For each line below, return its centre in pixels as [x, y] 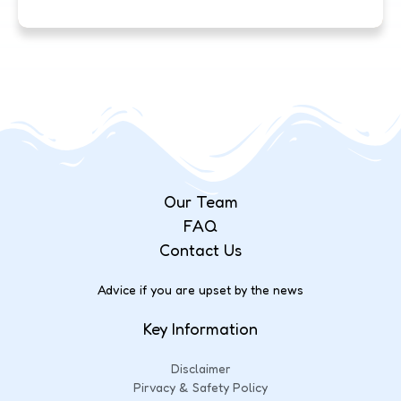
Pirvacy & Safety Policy [200, 387]
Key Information [200, 328]
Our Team [200, 201]
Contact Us [200, 249]
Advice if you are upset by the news [200, 289]
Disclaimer [200, 368]
